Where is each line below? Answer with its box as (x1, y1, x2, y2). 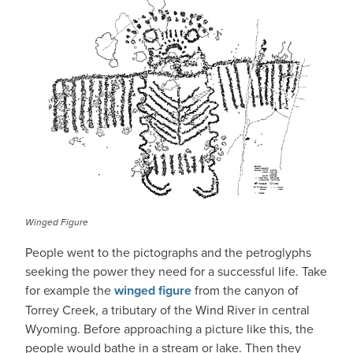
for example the (25, 281, 114, 299)
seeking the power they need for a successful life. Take (25, 262, 327, 280)
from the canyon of (191, 281, 299, 299)
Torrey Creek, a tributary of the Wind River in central (25, 301, 310, 318)
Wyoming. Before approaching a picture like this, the (25, 320, 314, 337)
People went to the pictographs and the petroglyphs (25, 243, 311, 261)
